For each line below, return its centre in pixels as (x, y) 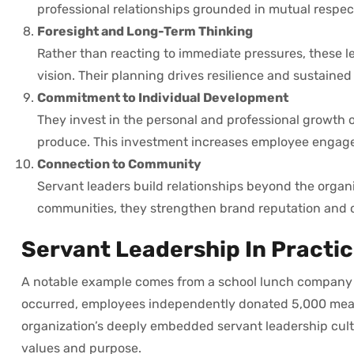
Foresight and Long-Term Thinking (145, 31)
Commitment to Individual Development (163, 97)
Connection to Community (119, 164)
